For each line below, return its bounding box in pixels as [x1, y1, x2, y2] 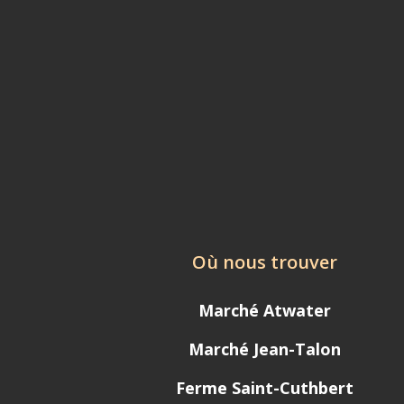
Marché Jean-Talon [188, 338, 342, 361]
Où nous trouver [192, 250, 338, 275]
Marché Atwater [198, 299, 332, 322]
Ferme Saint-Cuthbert [176, 377, 354, 399]
